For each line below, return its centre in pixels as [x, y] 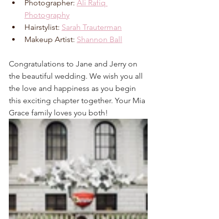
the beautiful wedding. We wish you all [77, 76]
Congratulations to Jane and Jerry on [74, 64]
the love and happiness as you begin [73, 88]
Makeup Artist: [51, 40]
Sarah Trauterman [92, 27]
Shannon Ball [99, 40]
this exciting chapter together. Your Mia [78, 101]
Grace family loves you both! [58, 113]
